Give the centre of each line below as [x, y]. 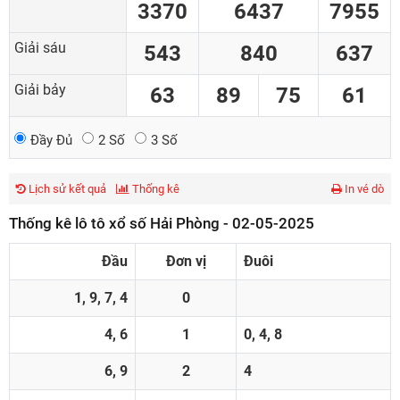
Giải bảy [40, 90]
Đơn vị [186, 261]
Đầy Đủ [51, 140]
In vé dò [363, 189]
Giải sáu [40, 48]
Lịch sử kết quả [66, 189]
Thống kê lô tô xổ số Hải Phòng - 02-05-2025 [162, 223]
